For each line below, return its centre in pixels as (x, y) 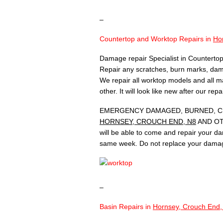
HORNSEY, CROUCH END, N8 (148, 122)
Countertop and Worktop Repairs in (156, 39)
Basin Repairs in (126, 207)
